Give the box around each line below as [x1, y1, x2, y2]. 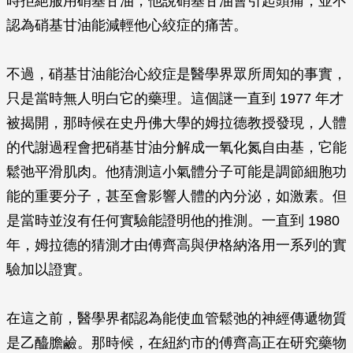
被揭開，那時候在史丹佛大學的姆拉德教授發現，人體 [6, 115, 347, 131]
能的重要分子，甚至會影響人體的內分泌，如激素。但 [6, 188, 347, 204]
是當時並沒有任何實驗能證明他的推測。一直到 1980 [6, 213, 340, 229]
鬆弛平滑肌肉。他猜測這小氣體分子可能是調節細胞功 [6, 164, 347, 180]
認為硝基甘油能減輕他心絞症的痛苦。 [6, 17, 247, 33]
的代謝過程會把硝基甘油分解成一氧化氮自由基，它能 [6, 139, 347, 155]
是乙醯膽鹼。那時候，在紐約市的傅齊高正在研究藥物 [6, 335, 347, 351]
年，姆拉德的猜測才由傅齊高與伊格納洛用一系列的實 [6, 237, 347, 253]
